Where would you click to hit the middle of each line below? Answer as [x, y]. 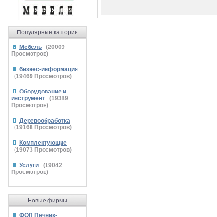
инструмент [28, 98]
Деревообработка [45, 121]
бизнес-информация [49, 69]
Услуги [29, 165]
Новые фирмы [47, 201]
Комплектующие [43, 143]
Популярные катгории [47, 32]
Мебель [31, 47]
